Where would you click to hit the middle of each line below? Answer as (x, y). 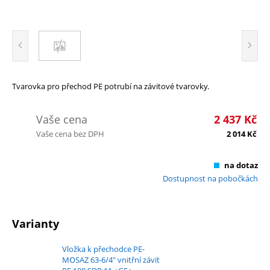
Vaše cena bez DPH (70, 133)
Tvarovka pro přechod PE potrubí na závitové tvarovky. (111, 86)
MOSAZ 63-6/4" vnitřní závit (111, 259)
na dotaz (241, 165)
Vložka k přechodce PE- (103, 249)
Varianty (36, 223)
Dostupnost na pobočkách (210, 178)
